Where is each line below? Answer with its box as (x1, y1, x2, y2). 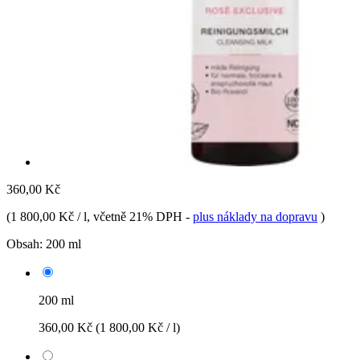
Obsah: (6, 236, 43, 251)
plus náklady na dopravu (193, 209, 317, 223)
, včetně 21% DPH (87, 209, 186, 223)
